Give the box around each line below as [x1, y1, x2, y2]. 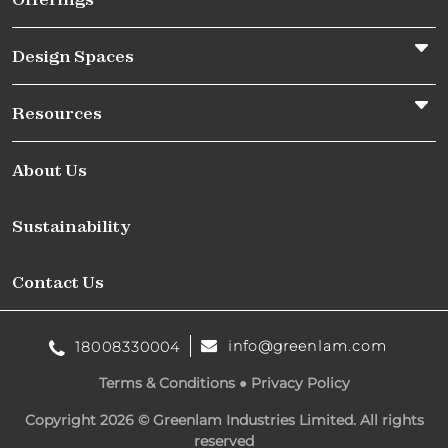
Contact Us [12, 271, 104, 292]
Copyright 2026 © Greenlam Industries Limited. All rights [24, 410, 424, 429]
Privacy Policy [250, 373, 350, 392]
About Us [12, 159, 87, 180]
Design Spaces [12, 45, 134, 66]
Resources [12, 102, 102, 123]
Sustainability [12, 215, 131, 236]
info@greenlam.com [222, 335, 388, 355]
